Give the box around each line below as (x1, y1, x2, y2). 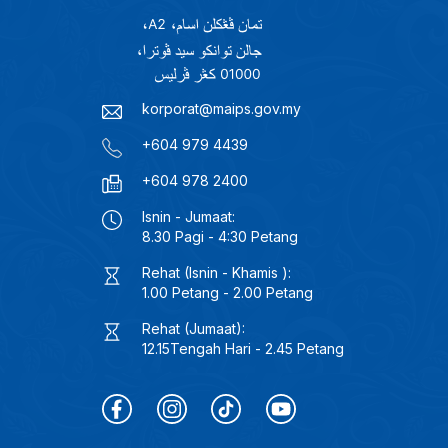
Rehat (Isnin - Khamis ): (142, 263, 291, 281)
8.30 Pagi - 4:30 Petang (142, 227, 298, 245)
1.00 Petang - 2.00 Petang (142, 283, 313, 301)
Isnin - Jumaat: (142, 207, 235, 225)
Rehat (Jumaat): (142, 319, 245, 337)
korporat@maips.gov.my (142, 99, 301, 117)
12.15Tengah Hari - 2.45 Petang (142, 339, 344, 357)
